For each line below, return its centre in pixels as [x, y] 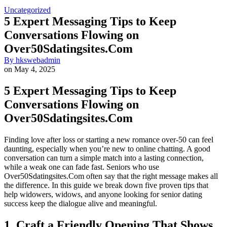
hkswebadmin [37, 60]
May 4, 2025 [34, 69]
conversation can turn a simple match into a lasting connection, [104, 158]
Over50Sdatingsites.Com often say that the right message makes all [111, 176]
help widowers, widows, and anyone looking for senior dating [103, 194]
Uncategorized [27, 10]
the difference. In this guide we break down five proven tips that [106, 185]
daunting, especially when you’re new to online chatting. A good [107, 148]
